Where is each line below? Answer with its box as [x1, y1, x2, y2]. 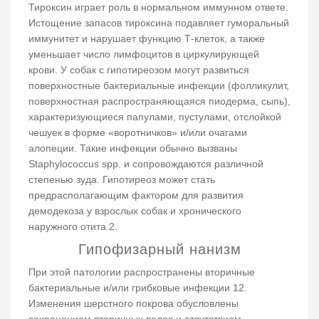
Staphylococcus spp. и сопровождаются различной [28, 158, 263, 170]
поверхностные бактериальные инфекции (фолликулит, [28, 80, 289, 92]
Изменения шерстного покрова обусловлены [28, 298, 239, 310]
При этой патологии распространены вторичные [28, 266, 255, 278]
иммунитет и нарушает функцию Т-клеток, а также [28, 33, 265, 45]
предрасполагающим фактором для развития [28, 189, 244, 202]
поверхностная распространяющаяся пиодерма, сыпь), [28, 95, 291, 108]
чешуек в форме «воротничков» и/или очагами [28, 127, 247, 139]
